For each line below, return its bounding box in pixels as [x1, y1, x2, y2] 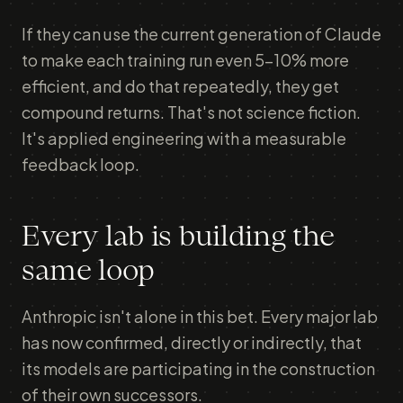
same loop [22, 257, 156, 286]
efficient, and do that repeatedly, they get [22, 76, 339, 96]
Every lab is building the [22, 223, 335, 252]
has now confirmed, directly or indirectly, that [22, 332, 362, 353]
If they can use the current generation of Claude [22, 23, 381, 44]
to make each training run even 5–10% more [22, 49, 349, 70]
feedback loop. [22, 154, 139, 175]
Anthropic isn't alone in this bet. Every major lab [22, 306, 378, 327]
